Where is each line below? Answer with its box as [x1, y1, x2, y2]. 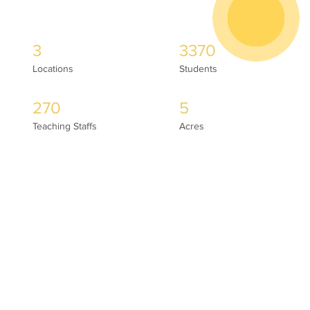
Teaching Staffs [32, 120, 97, 132]
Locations [32, 63, 73, 75]
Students [179, 63, 218, 75]
